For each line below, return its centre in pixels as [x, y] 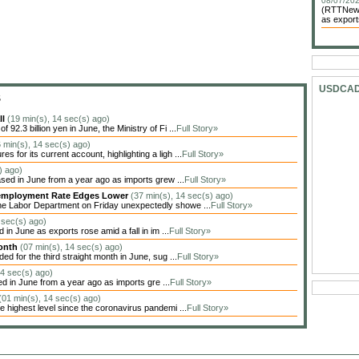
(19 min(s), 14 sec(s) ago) [58, 119]
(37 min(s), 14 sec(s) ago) [182, 196]
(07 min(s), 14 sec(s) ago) [71, 247]
